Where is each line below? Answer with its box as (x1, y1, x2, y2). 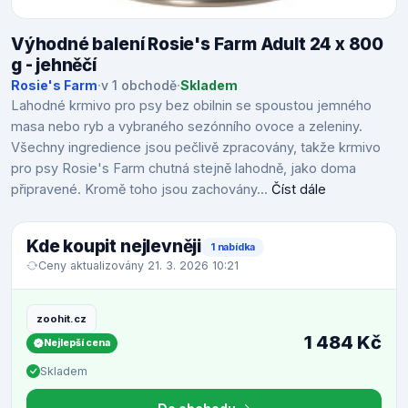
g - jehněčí (11, 55, 97, 76)
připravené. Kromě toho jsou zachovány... (11, 181, 271, 198)
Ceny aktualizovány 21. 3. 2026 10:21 (38, 259, 239, 273)
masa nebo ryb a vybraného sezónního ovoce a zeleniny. (11, 118, 362, 135)
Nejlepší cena (44, 337, 110, 350)
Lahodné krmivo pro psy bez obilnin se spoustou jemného (11, 97, 372, 114)
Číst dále (271, 181, 326, 198)
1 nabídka (210, 240, 256, 253)
